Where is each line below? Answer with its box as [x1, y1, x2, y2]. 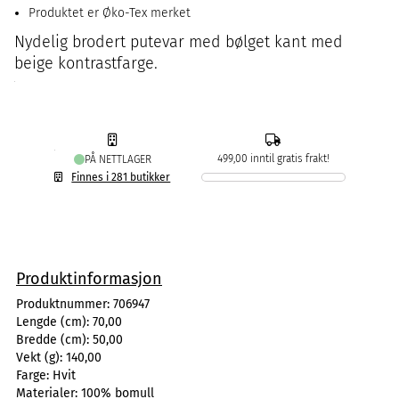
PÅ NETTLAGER [84, 153, 151, 166]
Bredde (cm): [16, 332, 93, 347]
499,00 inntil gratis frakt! [216, 152, 330, 165]
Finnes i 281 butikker [71, 171, 171, 183]
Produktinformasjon [16, 269, 162, 289]
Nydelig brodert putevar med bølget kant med [14, 32, 343, 52]
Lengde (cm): [16, 314, 93, 330]
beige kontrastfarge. [14, 53, 158, 73]
